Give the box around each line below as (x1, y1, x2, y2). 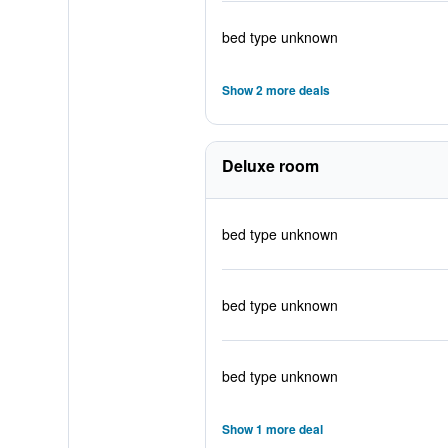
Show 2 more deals (221, 81, 330, 99)
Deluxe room (221, 154, 319, 177)
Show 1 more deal (221, 420, 323, 438)
